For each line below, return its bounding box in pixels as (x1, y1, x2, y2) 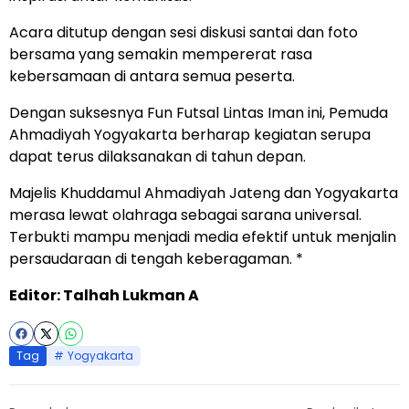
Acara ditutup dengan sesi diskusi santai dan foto (9, 22, 358, 44)
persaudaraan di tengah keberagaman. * (9, 248, 303, 270)
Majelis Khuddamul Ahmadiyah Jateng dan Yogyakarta (9, 183, 398, 204)
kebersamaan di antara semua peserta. (9, 66, 295, 88)
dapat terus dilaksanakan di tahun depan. (9, 146, 306, 168)
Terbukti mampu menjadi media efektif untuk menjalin (9, 226, 396, 248)
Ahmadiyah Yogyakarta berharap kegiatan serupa (9, 124, 371, 146)
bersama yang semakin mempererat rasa (9, 44, 312, 66)
